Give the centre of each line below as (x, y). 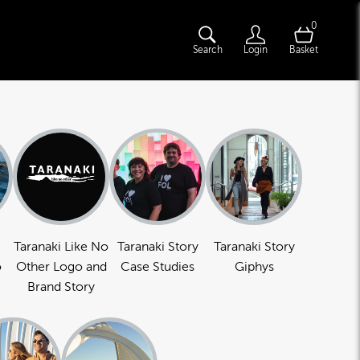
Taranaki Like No (61, 247)
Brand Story (61, 287)
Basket (304, 50)
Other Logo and (61, 267)
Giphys (254, 267)
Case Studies (157, 267)
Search (207, 50)
